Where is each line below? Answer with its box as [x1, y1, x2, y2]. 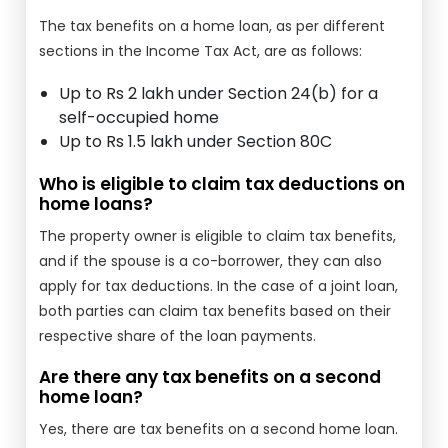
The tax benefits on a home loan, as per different [39, 16, 386, 36]
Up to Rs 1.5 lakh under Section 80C [59, 130, 333, 153]
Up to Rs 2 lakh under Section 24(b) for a [59, 82, 379, 105]
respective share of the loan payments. [39, 326, 317, 346]
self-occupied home [59, 106, 220, 129]
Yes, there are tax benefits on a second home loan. [39, 419, 399, 439]
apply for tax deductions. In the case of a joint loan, [39, 276, 399, 296]
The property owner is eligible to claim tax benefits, [39, 226, 397, 246]
